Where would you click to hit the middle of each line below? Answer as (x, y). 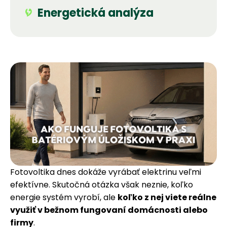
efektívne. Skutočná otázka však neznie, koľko (102, 184)
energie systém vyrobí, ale (64, 197)
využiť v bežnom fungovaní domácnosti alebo (109, 210)
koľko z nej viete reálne (167, 197)
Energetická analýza (96, 13)
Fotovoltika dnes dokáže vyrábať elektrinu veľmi (106, 172)
